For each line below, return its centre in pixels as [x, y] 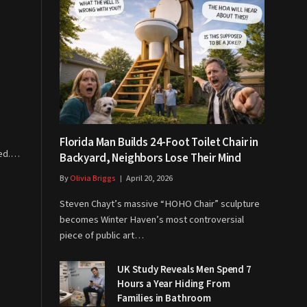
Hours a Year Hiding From [174, 284]
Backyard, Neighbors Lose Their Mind [151, 158]
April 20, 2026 [149, 178]
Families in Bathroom [164, 298]
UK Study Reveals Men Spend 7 [184, 269]
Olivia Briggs [93, 178]
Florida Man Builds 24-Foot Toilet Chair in [159, 142]
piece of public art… [102, 235]
